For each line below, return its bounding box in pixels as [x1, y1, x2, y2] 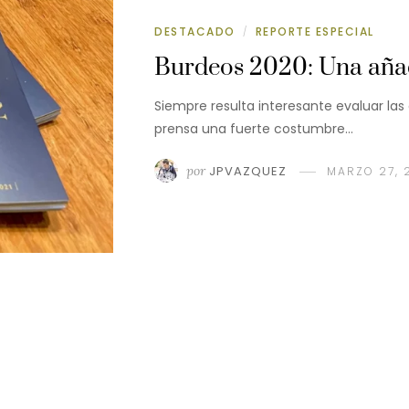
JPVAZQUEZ [209, 162, 287, 180]
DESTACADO [154, 23, 236, 39]
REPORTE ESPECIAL [255, 23, 374, 39]
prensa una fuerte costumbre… [154, 119, 353, 138]
